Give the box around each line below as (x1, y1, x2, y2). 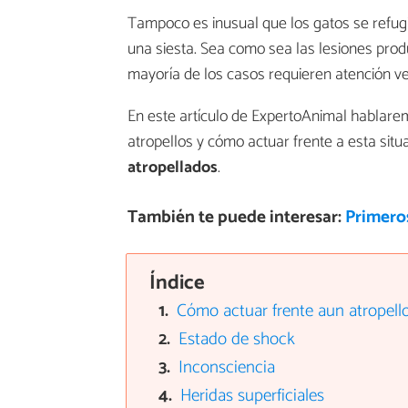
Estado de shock (178, 325, 296, 354)
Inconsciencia (178, 352, 276, 382)
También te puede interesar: (127, 202, 345, 231)
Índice (148, 265, 205, 300)
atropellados (127, 154, 218, 182)
